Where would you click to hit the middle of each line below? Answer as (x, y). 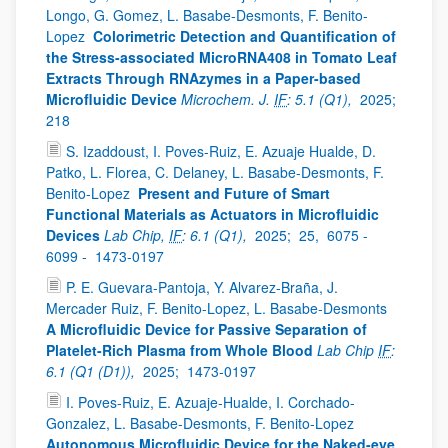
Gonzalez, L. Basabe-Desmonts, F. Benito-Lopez (202, 423)
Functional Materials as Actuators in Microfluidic (212, 214)
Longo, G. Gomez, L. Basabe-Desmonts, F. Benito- (207, 15)
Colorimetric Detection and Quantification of (244, 36)
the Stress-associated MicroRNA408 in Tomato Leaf (221, 57)
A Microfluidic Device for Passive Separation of (206, 329)
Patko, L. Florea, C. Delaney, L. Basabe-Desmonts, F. (215, 172)
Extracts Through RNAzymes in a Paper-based (203, 78)
